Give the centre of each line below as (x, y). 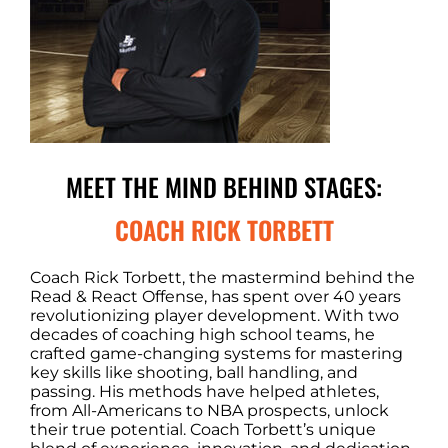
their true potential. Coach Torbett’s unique (202, 430)
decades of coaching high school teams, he (202, 335)
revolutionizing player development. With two (214, 316)
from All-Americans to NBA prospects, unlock (209, 411)
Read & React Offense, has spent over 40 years (215, 297)
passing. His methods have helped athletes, (204, 392)
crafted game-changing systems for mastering (216, 354)
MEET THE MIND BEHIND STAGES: (224, 186)
